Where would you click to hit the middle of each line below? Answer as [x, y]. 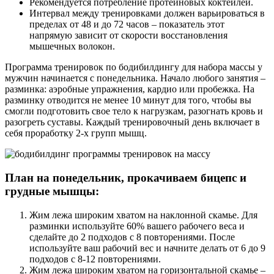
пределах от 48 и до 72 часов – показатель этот [127, 24]
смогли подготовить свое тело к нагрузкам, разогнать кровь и [134, 111]
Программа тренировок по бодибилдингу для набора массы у [134, 67]
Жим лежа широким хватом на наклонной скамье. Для [143, 215]
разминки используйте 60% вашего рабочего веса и [137, 226]
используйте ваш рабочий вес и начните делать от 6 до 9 [147, 248]
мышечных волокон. [72, 46]
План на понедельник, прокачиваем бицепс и [126, 177]
